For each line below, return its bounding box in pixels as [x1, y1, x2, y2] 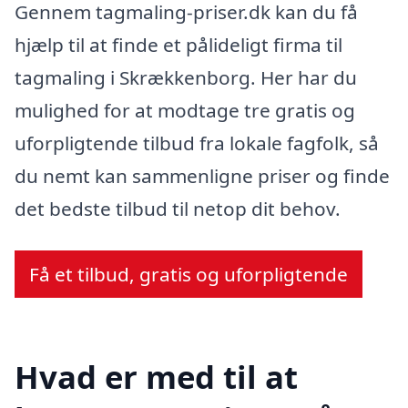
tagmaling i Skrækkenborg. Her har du [15, 65, 357, 90]
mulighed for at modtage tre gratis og [15, 97, 355, 123]
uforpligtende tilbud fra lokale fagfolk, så [15, 130, 379, 156]
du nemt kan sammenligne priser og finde [15, 163, 390, 189]
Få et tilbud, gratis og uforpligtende [29, 260, 348, 287]
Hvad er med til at [15, 355, 298, 399]
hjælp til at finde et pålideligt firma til [15, 32, 342, 57]
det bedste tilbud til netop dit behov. [15, 196, 341, 221]
